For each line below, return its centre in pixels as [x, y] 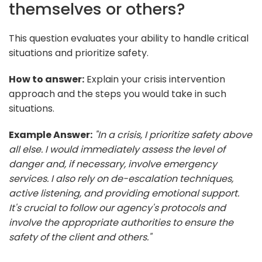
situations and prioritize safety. [79, 53]
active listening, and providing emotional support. [124, 193]
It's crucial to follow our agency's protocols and [117, 208]
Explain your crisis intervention [155, 79]
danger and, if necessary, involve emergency [113, 164]
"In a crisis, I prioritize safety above [173, 135]
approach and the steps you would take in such [118, 94]
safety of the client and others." [80, 237]
